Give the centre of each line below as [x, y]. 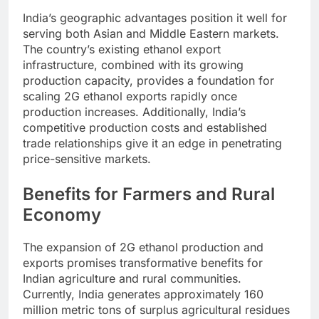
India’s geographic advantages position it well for [155, 18]
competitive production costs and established [145, 128]
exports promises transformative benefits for [143, 262]
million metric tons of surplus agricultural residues [156, 309]
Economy [62, 215]
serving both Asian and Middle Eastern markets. [151, 34]
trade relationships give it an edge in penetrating [152, 143]
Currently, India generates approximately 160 [143, 294]
